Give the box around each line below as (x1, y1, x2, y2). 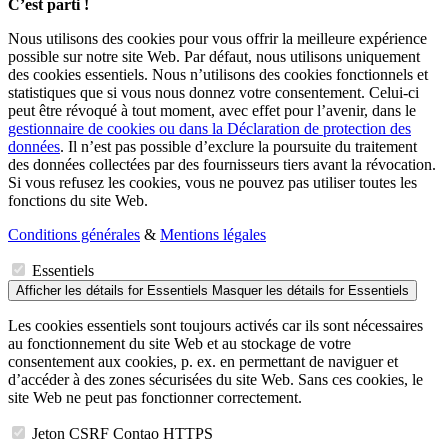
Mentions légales (160, 226, 266, 244)
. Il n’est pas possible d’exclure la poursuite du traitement (60, 138, 417, 156)
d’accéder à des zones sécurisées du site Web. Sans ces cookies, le (8, 371, 423, 389)
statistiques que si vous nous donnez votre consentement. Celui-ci (8, 84, 419, 102)
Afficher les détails (16, 283, 124, 299)
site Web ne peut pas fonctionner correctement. (8, 389, 302, 407)
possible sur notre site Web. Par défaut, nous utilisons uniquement (8, 48, 420, 66)
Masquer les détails (212, 283, 325, 299)
